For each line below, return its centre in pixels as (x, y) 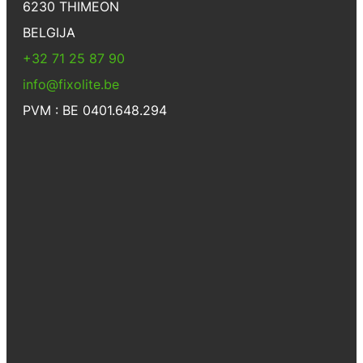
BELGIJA (49, 32)
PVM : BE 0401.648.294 (95, 110)
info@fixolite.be (71, 84)
